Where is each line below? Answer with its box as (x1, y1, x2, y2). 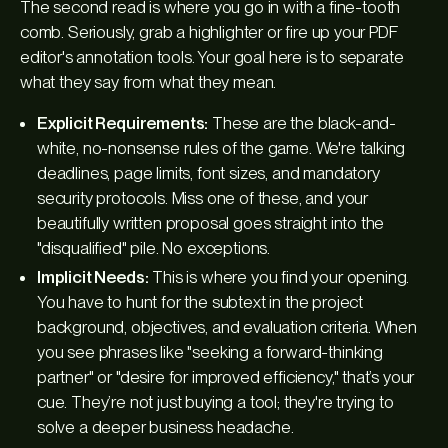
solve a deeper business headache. (37, 416, 294, 437)
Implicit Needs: (37, 266, 149, 287)
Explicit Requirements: (37, 112, 209, 133)
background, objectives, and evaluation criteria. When (37, 316, 417, 337)
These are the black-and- (208, 112, 397, 133)
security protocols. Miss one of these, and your (37, 187, 369, 208)
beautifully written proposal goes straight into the (37, 212, 385, 233)
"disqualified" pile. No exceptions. (37, 237, 271, 258)
